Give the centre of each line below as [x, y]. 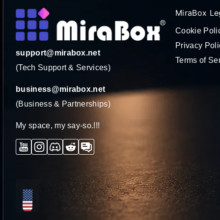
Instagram [63, 140]
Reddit [88, 140]
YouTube [45, 140]
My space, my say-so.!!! [58, 126]
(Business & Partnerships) [63, 104]
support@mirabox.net [58, 53]
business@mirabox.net [61, 89]
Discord [75, 140]
